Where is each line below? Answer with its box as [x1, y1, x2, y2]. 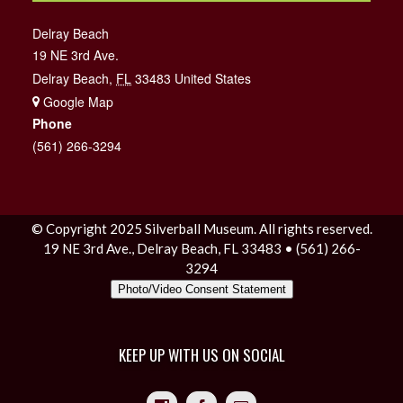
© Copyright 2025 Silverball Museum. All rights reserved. [31, 220, 372, 237]
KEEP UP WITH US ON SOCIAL [118, 344, 285, 367]
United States [175, 69, 252, 88]
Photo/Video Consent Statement [117, 282, 286, 297]
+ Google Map [40, 93, 114, 112]
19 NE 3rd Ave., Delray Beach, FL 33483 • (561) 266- [42, 240, 361, 257]
